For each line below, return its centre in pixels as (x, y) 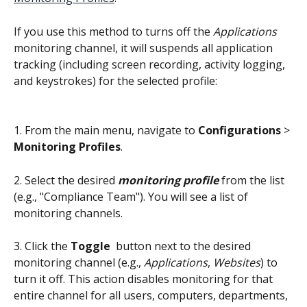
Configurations (241, 131)
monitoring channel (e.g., (79, 263)
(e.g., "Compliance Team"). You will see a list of (132, 196)
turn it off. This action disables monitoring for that (145, 279)
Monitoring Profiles (67, 147)
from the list (253, 180)
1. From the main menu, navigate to (106, 131)
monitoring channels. (68, 213)
